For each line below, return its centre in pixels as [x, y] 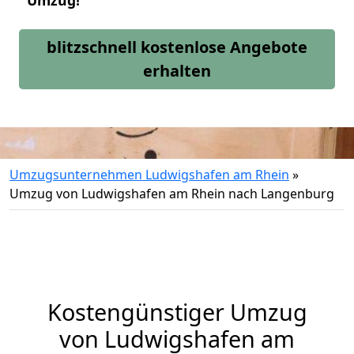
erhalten [177, 71]
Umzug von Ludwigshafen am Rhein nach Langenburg [172, 194]
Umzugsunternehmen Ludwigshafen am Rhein [149, 175]
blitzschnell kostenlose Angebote [177, 47]
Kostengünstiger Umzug [177, 312]
